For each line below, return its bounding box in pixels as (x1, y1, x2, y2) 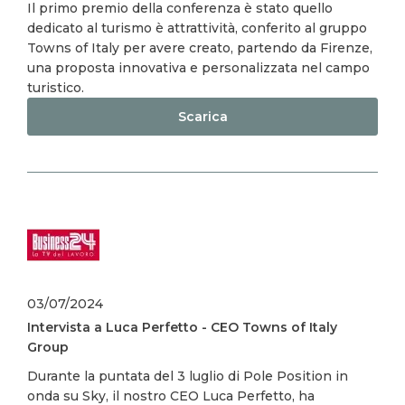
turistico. (27, 80, 84, 96)
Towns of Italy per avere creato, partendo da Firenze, (27, 40, 372, 56)
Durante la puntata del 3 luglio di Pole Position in (27, 368, 348, 384)
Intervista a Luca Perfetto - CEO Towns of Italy (27, 319, 337, 335)
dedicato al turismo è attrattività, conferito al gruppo (27, 20, 367, 36)
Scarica (177, 108, 228, 125)
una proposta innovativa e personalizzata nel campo (27, 60, 370, 76)
